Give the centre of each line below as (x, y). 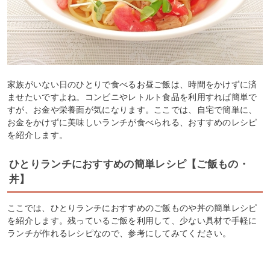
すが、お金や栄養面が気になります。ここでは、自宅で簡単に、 (132, 109)
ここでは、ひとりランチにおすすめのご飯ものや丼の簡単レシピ (132, 208)
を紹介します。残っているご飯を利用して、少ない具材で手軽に (132, 220)
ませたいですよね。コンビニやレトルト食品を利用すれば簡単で (132, 97)
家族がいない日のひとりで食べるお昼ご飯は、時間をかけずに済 (132, 84)
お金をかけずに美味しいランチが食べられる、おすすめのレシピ (132, 122)
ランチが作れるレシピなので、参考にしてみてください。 (119, 233)
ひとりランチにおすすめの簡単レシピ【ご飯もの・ (129, 164)
